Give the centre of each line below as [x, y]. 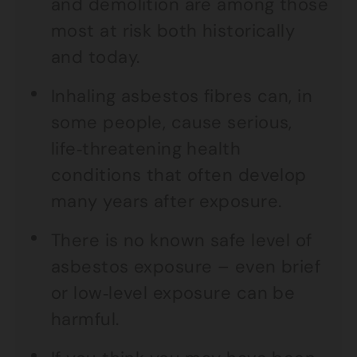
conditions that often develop [179, 175]
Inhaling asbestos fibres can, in [182, 96]
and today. [96, 57]
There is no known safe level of [182, 240]
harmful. [85, 319]
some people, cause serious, [172, 122]
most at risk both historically [173, 31]
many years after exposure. [167, 201]
